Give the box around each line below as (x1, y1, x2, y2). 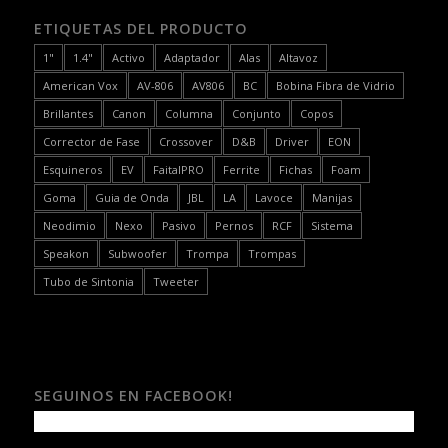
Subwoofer (107, 245, 167, 261)
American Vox (42, 77, 118, 93)
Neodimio (42, 217, 96, 233)
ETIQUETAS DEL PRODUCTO (33, 18, 248, 38)
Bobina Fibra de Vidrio (275, 77, 395, 93)
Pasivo (161, 217, 196, 233)
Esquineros (42, 161, 102, 177)
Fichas (278, 161, 312, 177)
